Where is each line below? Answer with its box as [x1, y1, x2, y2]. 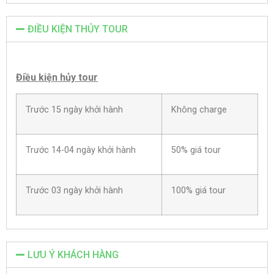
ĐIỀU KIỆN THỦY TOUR [28, 23, 128, 35]
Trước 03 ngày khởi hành [26, 185, 123, 196]
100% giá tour [171, 185, 226, 196]
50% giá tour [171, 145, 221, 156]
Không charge [171, 105, 227, 116]
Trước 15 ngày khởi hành [26, 105, 123, 116]
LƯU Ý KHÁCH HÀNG [28, 249, 119, 261]
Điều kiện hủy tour [16, 71, 98, 83]
